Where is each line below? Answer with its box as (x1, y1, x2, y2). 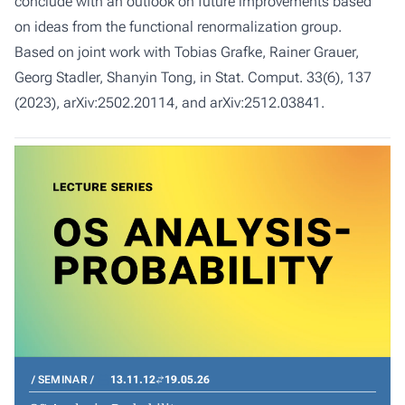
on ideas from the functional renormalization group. (14, 18, 342, 35)
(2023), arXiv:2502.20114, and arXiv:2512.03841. (14, 94, 325, 111)
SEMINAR (37, 373, 88, 386)
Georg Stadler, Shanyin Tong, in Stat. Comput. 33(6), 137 (14, 69, 372, 86)
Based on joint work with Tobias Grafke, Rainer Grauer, (14, 43, 359, 61)
